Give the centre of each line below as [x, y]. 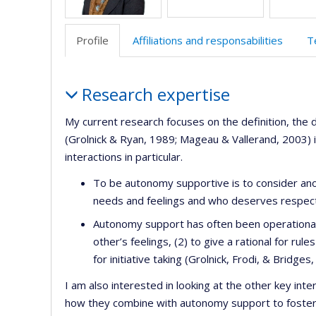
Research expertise [156, 94]
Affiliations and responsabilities [208, 40]
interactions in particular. [124, 156]
